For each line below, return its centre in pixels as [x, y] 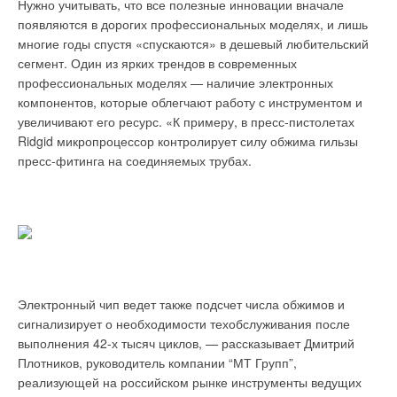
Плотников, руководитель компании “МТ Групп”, [157, 362]
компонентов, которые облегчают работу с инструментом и [190, 102]
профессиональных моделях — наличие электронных [175, 82]
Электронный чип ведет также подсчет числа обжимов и [181, 304]
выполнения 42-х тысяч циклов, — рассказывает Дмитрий [186, 343]
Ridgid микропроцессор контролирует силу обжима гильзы [188, 141]
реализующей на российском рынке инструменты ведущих [190, 382]
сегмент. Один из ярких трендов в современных [157, 63]
